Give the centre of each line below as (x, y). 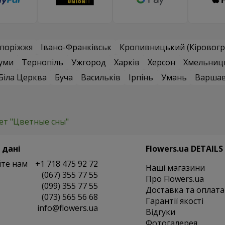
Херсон (161, 63)
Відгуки (160, 212)
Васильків (101, 78)
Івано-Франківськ (76, 47)
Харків (127, 63)
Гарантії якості (174, 201)
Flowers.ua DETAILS (184, 149)
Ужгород (89, 63)
